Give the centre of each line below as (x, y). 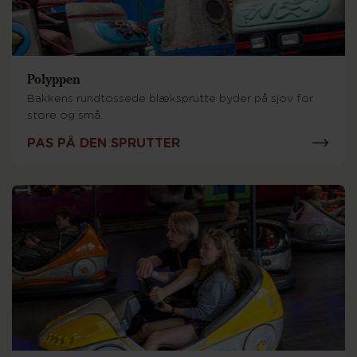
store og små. (65, 116)
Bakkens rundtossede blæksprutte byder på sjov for (170, 99)
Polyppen (54, 78)
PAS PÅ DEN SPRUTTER (104, 143)
